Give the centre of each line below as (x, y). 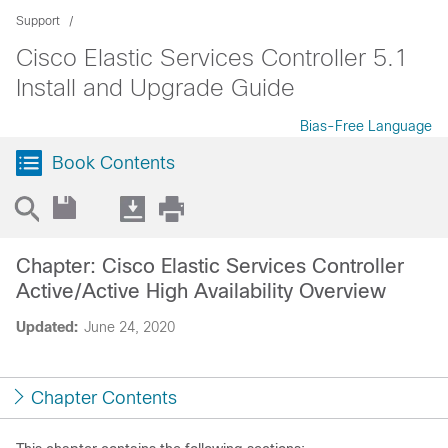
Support (38, 21)
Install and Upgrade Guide (155, 87)
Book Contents (113, 163)
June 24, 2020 (129, 327)
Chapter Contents (104, 398)
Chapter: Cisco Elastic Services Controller (210, 266)
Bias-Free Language (366, 126)
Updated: (47, 327)
